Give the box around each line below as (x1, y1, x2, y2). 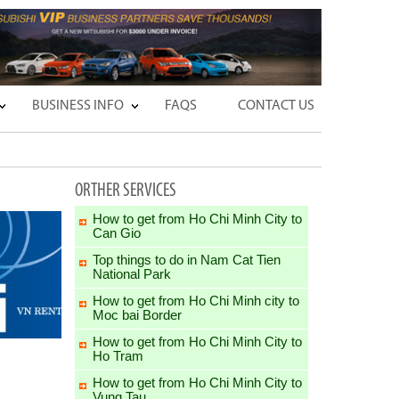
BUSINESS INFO (32, 98, 124, 113)
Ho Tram (92, 347, 143, 363)
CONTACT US (238, 98, 314, 113)
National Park (92, 265, 171, 281)
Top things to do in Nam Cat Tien (92, 251, 281, 267)
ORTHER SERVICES (74, 181, 176, 200)
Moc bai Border (92, 306, 182, 322)
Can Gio (92, 224, 141, 240)
